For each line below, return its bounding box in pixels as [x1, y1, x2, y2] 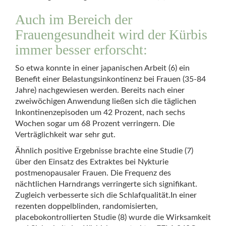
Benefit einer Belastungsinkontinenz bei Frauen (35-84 [15, 75, 206, 83]
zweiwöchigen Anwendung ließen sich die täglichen [15, 97, 196, 105]
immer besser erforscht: [15, 42, 147, 58]
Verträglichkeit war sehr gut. [15, 131, 116, 139]
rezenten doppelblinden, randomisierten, [15, 202, 158, 210]
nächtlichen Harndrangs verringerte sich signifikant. [15, 180, 197, 188]
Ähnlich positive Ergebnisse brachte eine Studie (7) [15, 147, 193, 155]
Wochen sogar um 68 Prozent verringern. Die [15, 120, 175, 128]
